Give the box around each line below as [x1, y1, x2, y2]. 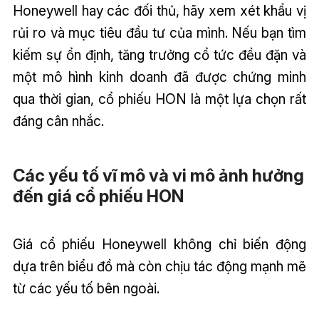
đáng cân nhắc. [12, 113, 104, 130]
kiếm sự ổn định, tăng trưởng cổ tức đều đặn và [12, 46, 307, 64]
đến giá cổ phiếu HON [12, 185, 184, 206]
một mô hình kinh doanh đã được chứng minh [12, 68, 307, 86]
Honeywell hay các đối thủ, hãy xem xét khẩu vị [12, 2, 307, 20]
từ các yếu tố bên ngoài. [12, 279, 159, 297]
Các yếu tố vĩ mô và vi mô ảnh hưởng [12, 164, 304, 186]
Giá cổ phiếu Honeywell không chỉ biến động [12, 235, 307, 253]
